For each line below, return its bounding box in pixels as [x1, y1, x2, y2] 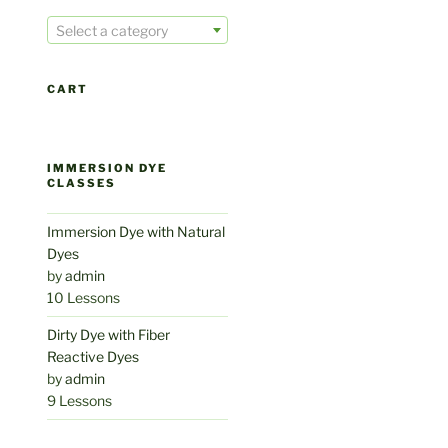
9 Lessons [47, 392, 113, 410]
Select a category [56, 22, 169, 40]
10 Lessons [47, 289, 121, 307]
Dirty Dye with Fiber [47, 326, 171, 344]
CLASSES [47, 176, 117, 191]
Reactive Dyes [47, 348, 140, 366]
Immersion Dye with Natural [47, 223, 226, 241]
